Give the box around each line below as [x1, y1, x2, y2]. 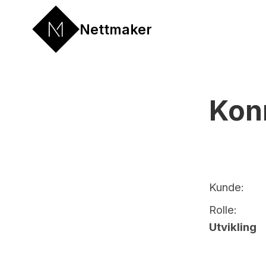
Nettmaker [79, 20, 152, 38]
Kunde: [208, 180, 244, 194]
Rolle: [208, 202, 237, 217]
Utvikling [208, 220, 256, 234]
